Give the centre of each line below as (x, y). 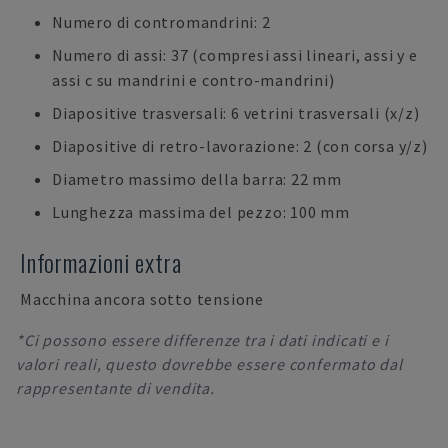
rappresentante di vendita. (115, 388)
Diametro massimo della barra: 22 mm (197, 179)
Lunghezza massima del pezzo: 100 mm (201, 212)
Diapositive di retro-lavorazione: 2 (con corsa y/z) (240, 146)
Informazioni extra (101, 262)
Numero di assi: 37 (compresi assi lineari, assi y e (235, 55)
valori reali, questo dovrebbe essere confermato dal (209, 364)
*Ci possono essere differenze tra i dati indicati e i (202, 340)
